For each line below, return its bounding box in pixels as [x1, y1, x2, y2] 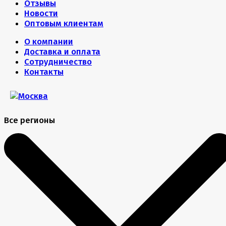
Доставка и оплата [24, 46, 100, 57]
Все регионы [4, 115, 55, 126]
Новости [24, 8, 58, 19]
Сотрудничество [24, 56, 92, 67]
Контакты [24, 67, 64, 77]
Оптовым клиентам [24, 18, 103, 29]
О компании [24, 36, 73, 47]
